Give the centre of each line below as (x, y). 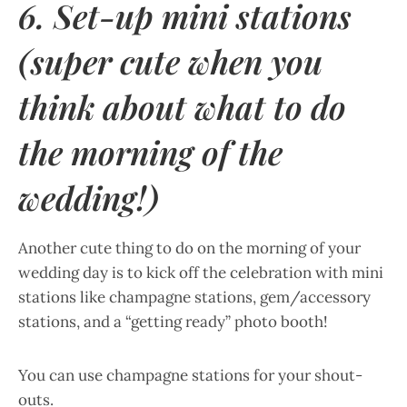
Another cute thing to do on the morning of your (189, 248)
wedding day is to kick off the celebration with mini (201, 273)
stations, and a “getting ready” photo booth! (173, 322)
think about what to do (182, 106)
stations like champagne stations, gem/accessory (194, 297)
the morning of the (150, 152)
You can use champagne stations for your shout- (190, 375)
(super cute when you (170, 61)
